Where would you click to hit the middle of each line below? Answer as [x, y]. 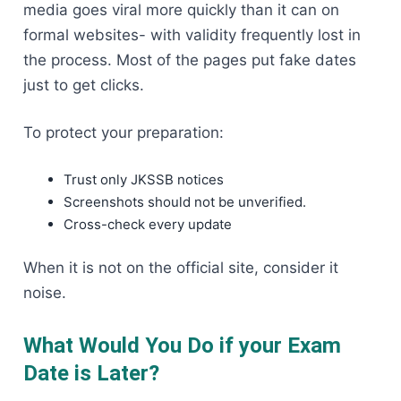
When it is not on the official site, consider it [181, 268]
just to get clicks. [84, 85]
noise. [45, 293]
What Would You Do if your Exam [182, 346]
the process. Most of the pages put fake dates [190, 60]
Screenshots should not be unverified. [185, 201]
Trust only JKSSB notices [144, 179]
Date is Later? [91, 374]
